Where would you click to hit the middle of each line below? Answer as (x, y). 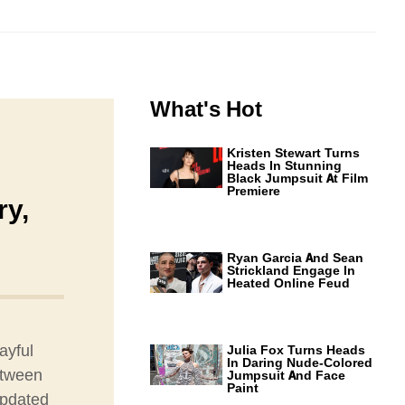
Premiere (254, 191)
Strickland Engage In (291, 271)
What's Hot (206, 109)
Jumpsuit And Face (286, 376)
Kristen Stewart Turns (293, 153)
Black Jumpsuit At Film (297, 179)
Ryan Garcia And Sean (295, 258)
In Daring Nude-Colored (300, 363)
